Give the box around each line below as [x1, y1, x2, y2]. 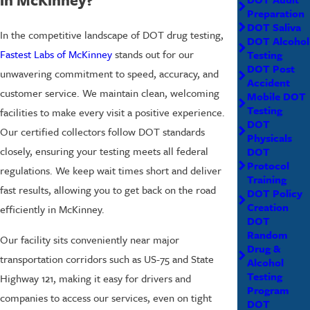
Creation [246, 199, 289, 215]
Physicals [246, 129, 292, 145]
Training [246, 171, 286, 187]
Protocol [246, 157, 289, 173]
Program [246, 282, 289, 298]
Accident [246, 74, 290, 90]
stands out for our [112, 46, 194, 62]
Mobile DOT [246, 88, 306, 104]
